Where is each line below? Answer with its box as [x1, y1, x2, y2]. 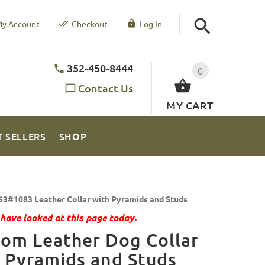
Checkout [71, 18, 108, 29]
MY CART [166, 98, 214, 112]
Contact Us [78, 80, 134, 95]
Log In [139, 18, 162, 29]
